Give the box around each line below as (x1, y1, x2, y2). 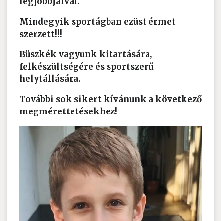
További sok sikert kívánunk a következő (19, 94, 202, 105)
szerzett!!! (19, 29, 62, 39)
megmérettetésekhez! (19, 106, 117, 117)
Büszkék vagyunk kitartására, (19, 49, 152, 60)
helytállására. (19, 74, 81, 84)
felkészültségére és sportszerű (19, 61, 154, 72)
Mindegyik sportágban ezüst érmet (19, 16, 176, 27)
